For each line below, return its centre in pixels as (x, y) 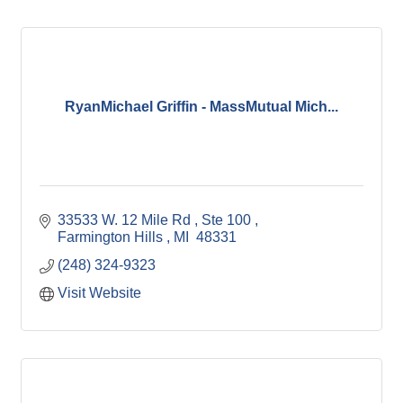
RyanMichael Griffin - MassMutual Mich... (201, 106)
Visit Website (99, 293)
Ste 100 (228, 220)
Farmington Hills (112, 237)
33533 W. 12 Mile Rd (126, 220)
